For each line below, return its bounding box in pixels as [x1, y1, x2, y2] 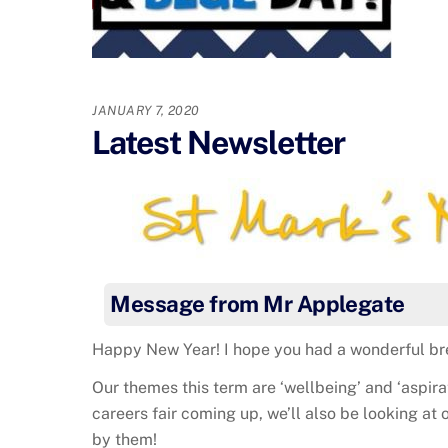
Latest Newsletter [92, 124, 345, 162]
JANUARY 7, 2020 [92, 103, 200, 119]
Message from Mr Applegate [110, 291, 405, 318]
